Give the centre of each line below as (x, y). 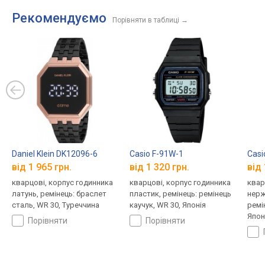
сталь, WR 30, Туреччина (56, 205)
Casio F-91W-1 (156, 153)
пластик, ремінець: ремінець (180, 194)
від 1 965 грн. (42, 167)
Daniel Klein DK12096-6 (55, 153)
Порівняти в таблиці (146, 20)
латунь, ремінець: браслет (59, 194)
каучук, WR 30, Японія (167, 205)
